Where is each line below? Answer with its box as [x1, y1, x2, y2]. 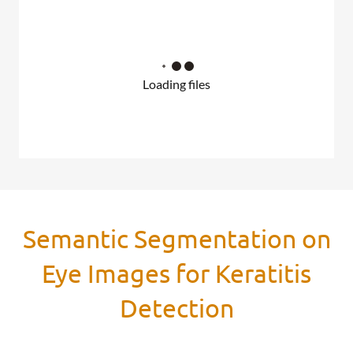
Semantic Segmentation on [22, 223, 331, 255]
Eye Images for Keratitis [42, 258, 311, 289]
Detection [119, 292, 234, 324]
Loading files [143, 76, 210, 92]
